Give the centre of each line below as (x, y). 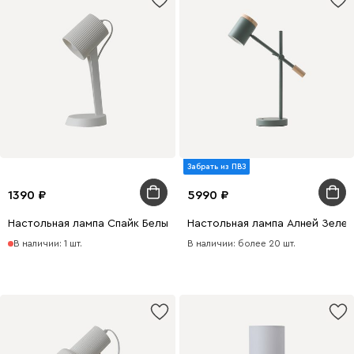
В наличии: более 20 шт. (241, 243)
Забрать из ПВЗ (216, 166)
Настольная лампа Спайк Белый (91, 223)
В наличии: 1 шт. (48, 243)
